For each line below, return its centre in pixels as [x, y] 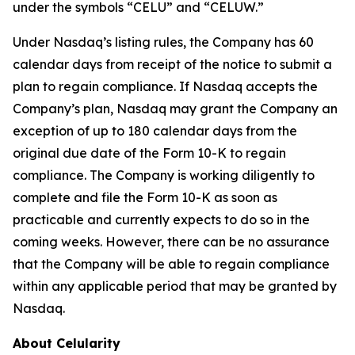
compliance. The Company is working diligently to [164, 175]
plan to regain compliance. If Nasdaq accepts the [165, 86]
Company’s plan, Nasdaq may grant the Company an [175, 109]
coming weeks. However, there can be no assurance [171, 242]
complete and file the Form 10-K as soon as [145, 197]
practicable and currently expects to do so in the [161, 219]
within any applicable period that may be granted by [175, 286]
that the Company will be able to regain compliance [171, 264]
